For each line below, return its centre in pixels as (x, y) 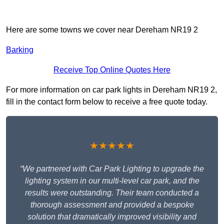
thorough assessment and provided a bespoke (112, 205)
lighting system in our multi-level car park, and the (112, 181)
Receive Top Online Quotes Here (112, 70)
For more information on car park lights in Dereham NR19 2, (111, 90)
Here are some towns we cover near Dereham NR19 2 (102, 30)
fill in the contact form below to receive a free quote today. (107, 102)
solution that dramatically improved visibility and (112, 217)
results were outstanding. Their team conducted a (112, 193)
